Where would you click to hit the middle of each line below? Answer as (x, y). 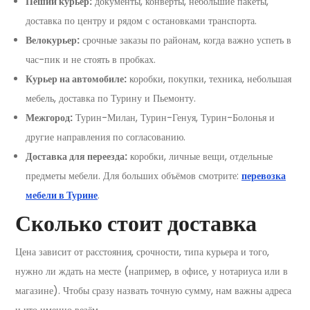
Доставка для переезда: (76, 157)
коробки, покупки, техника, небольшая (209, 79)
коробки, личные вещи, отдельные (200, 157)
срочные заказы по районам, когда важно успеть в (185, 40)
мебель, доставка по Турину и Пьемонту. (111, 99)
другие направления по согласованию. (106, 137)
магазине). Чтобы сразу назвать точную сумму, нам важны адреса (153, 291)
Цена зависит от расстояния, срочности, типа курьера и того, (142, 252)
